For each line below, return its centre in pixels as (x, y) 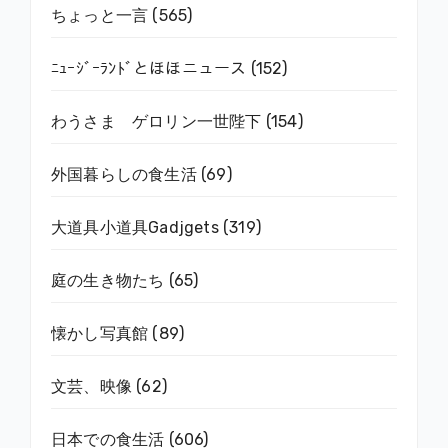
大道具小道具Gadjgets (135, 228)
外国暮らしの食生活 (124, 175)
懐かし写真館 (100, 334)
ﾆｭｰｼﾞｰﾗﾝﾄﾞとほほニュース (149, 69)
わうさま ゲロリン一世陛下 (156, 122)
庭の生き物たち (108, 281)
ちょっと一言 (100, 16)
